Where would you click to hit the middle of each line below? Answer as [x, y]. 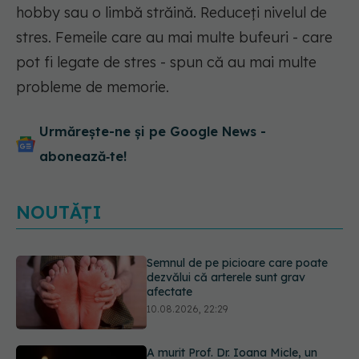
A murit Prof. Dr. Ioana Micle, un [232, 269]
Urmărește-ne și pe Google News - [153, 132]
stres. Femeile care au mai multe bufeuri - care [174, 38]
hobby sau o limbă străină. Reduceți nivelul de [171, 13]
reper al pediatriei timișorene [223, 283]
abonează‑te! [83, 157]
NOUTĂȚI [59, 213]
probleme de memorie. [93, 87]
